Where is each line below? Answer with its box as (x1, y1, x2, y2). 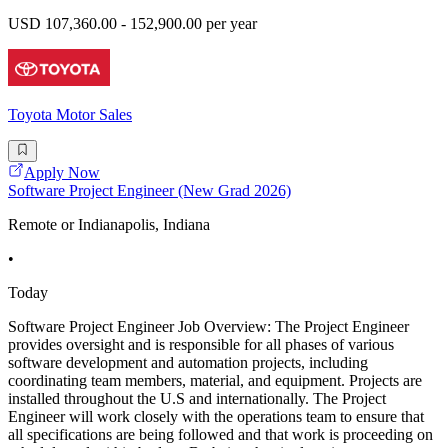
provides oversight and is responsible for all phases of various (8, 336, 394, 354)
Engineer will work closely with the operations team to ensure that (8, 408, 424, 426)
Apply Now (24, 164, 100, 182)
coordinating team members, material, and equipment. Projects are (8, 372, 422, 390)
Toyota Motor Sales (8, 105, 132, 123)
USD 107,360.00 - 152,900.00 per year (8, 14, 257, 32)
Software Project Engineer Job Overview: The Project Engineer (8, 318, 409, 336)
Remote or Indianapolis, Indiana (8, 216, 210, 234)
